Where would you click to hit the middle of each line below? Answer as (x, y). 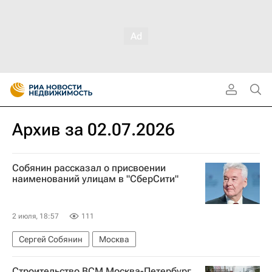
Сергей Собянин (51, 239)
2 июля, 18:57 (36, 216)
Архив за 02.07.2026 (93, 130)
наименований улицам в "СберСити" (95, 179)
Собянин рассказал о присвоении (89, 168)
